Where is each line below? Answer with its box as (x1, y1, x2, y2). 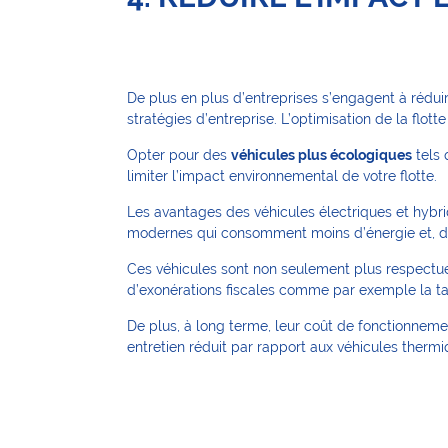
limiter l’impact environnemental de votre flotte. (127, 167, 437, 184)
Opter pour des (127, 146, 231, 163)
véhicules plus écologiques (231, 146, 412, 163)
